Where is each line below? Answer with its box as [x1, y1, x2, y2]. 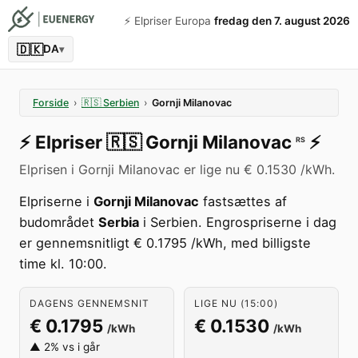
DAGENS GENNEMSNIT [30, 297, 149, 309]
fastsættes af [199, 193, 287, 209]
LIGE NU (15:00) [194, 297, 278, 309]
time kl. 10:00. [19, 256, 107, 272]
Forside [33, 97, 69, 109]
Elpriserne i [19, 193, 93, 209]
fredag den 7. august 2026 [214, 14, 350, 27]
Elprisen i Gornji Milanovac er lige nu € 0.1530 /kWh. [19, 161, 335, 177]
